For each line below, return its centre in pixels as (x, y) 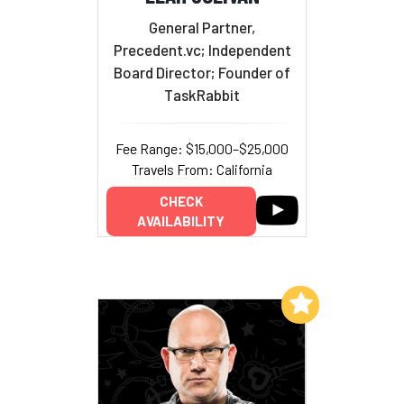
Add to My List (232, 303)
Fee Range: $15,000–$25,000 (202, 148)
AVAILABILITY (181, 221)
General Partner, (202, 27)
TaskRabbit (202, 94)
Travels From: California (202, 169)
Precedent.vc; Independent (202, 49)
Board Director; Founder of (202, 72)
